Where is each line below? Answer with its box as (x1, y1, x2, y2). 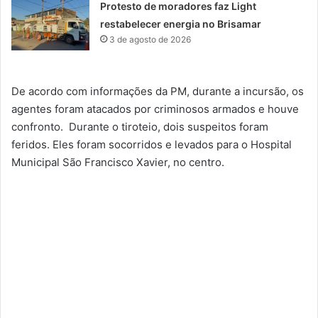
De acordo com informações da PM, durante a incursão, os (11, 84, 304, 98)
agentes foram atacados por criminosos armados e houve (11, 102, 299, 116)
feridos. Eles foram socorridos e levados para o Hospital (11, 138, 292, 151)
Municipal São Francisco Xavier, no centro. (11, 155, 224, 169)
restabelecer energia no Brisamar (100, 18, 262, 30)
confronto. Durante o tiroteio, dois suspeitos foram (11, 120, 268, 133)
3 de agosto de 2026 (109, 34, 192, 45)
